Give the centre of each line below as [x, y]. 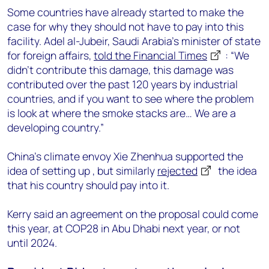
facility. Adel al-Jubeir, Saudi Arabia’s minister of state [134, 41]
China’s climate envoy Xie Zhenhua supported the [125, 156]
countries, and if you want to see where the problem [131, 98]
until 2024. [32, 243]
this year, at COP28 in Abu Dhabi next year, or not [124, 228]
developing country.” [56, 127]
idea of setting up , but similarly [82, 171]
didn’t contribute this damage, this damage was [120, 70]
